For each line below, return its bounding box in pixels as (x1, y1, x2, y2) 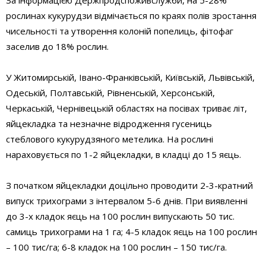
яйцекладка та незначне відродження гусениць (6, 117, 212, 129)
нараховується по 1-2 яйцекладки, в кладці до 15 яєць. (6, 148, 241, 160)
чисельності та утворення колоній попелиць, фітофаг (6, 24, 233, 37)
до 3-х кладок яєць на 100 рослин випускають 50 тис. (6, 210, 235, 222)
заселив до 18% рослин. (6, 40, 109, 52)
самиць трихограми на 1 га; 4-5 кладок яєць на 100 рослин (6, 225, 257, 237)
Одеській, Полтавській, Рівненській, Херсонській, (6, 86, 215, 99)
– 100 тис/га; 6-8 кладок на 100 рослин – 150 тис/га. (6, 240, 227, 253)
